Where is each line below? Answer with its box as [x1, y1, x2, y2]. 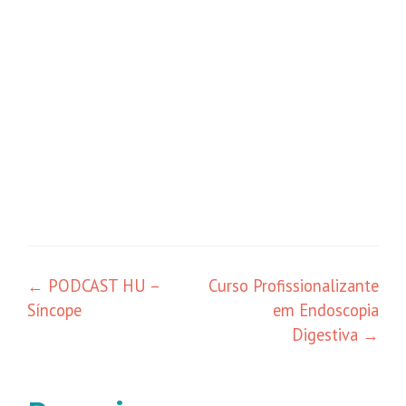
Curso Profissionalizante [208, 275, 379, 296]
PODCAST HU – [43, 275, 159, 296]
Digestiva [292, 324, 362, 345]
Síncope [27, 299, 82, 321]
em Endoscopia [273, 299, 379, 321]
